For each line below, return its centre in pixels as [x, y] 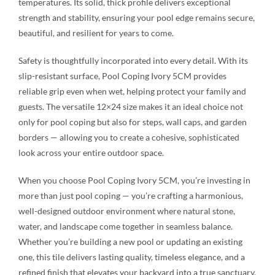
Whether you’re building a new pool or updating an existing [130, 242]
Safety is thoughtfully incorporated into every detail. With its [133, 61]
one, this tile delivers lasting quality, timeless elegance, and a [131, 257]
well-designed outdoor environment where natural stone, [126, 211]
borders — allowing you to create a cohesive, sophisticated [129, 137]
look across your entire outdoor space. [91, 153]
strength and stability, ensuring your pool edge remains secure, [136, 18]
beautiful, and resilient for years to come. [96, 33]
